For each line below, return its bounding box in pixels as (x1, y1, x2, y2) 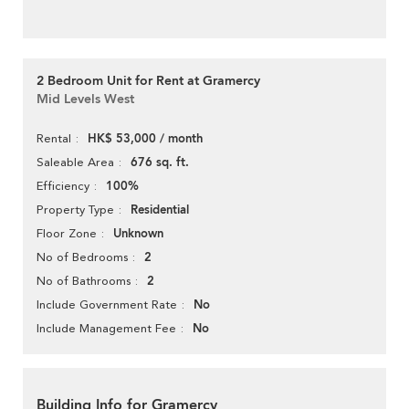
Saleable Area (37, 155, 114, 170)
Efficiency (37, 179, 89, 194)
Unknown (113, 225, 163, 243)
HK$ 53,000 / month (88, 131, 203, 148)
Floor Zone (37, 226, 97, 241)
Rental (37, 131, 71, 146)
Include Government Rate (37, 298, 177, 312)
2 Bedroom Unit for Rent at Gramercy (37, 72, 260, 90)
